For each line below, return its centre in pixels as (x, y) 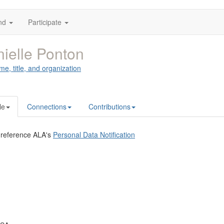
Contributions (109, 106)
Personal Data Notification (94, 134)
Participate (45, 22)
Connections (47, 106)
